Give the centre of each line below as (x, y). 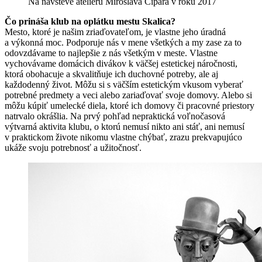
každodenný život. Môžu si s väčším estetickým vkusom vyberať (124, 84)
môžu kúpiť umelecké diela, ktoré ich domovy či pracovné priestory (130, 105)
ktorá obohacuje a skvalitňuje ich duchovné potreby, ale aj (111, 74)
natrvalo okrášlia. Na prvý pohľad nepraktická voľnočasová (115, 116)
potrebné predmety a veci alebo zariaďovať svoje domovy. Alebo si (128, 95)
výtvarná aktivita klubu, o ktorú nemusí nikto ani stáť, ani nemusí (125, 126)
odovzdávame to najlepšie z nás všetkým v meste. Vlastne (111, 53)
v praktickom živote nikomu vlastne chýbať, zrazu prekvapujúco (123, 137)
